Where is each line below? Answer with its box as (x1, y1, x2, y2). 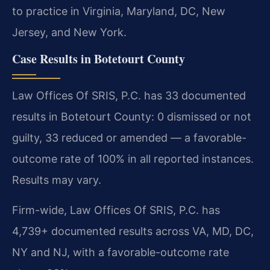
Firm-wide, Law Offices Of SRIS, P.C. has (12, 203, 220, 216)
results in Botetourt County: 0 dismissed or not (12, 110, 251, 123)
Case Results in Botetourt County (12, 49, 185, 67)
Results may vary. (12, 173, 101, 186)
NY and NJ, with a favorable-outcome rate (12, 245, 229, 259)
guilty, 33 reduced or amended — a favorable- (12, 131, 246, 144)
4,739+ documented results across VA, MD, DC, (12, 224, 254, 237)
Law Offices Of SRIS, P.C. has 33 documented (12, 89, 246, 102)
